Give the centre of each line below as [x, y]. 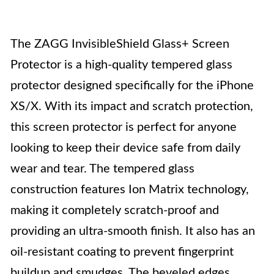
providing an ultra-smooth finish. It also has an [133, 231]
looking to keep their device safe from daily [125, 148]
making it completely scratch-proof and [115, 210]
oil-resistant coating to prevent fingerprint [122, 252]
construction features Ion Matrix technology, [130, 190]
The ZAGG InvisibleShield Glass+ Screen [120, 44]
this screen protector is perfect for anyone [124, 127]
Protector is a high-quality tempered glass [121, 65]
